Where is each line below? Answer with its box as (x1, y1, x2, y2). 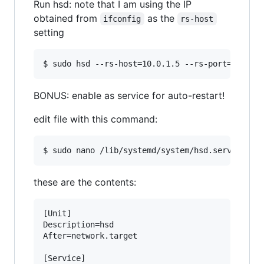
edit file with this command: (34, 113, 157, 125)
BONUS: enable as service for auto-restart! (34, 90, 225, 101)
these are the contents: (34, 176, 136, 188)
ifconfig (103, 14, 141, 24)
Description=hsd (43, 220, 114, 229)
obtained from (34, 12, 100, 24)
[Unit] (43, 209, 71, 218)
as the (144, 12, 177, 24)
